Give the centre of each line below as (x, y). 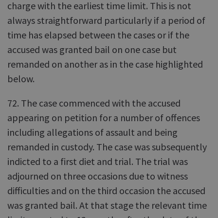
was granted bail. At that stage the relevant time (107, 205)
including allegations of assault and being (92, 132)
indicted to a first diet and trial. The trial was (98, 161)
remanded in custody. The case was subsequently (107, 147)
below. (21, 79)
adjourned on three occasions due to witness (98, 176)
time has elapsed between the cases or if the (98, 35)
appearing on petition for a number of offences (104, 118)
